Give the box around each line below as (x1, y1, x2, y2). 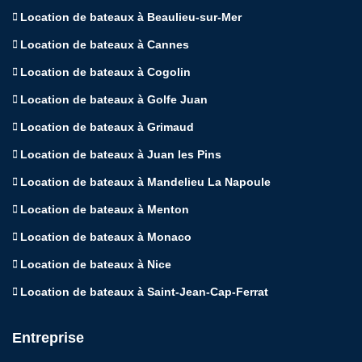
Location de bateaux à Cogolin (20, 65, 191, 78)
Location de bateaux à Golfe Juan (20, 92, 208, 106)
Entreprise (12, 329, 84, 346)
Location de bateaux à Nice (20, 257, 171, 271)
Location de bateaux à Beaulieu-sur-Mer (20, 10, 242, 23)
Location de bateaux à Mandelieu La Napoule (20, 175, 271, 188)
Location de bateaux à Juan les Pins (20, 147, 221, 161)
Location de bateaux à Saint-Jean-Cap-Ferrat (20, 284, 268, 298)
